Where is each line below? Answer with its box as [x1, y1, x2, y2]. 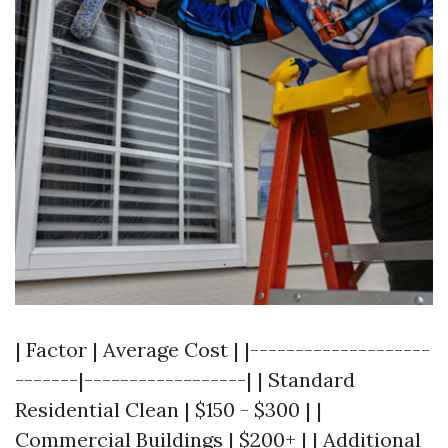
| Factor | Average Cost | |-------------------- [15, 336, 430, 362]
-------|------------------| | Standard [15, 366, 355, 392]
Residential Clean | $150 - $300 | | [15, 396, 322, 422]
